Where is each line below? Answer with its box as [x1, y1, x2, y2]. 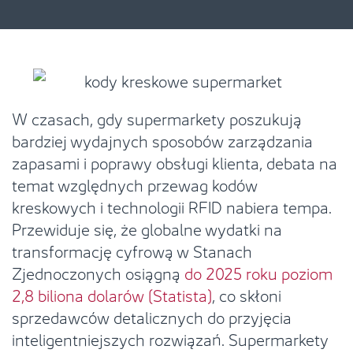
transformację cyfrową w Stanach [12, 237, 252, 262]
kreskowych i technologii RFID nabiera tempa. [12, 193, 332, 218]
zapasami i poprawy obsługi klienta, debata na [12, 149, 337, 174]
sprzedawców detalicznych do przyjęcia [12, 303, 292, 329]
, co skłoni [212, 281, 281, 307]
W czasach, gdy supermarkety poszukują [12, 105, 302, 130]
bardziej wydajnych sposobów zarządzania [12, 127, 313, 152]
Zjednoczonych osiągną [12, 259, 184, 284]
